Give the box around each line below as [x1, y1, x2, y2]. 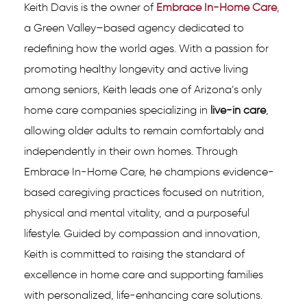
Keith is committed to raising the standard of [24, 247, 245, 261]
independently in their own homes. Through [24, 145, 238, 158]
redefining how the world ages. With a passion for [24, 42, 269, 56]
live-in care [210, 103, 266, 117]
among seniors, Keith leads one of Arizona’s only [24, 83, 262, 97]
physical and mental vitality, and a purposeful [24, 206, 249, 220]
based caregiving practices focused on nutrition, [24, 186, 265, 199]
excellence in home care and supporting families [24, 268, 263, 282]
